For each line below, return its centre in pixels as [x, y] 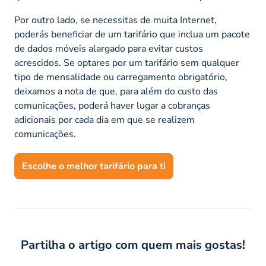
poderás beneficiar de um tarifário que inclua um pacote [132, 34]
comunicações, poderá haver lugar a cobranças [112, 105]
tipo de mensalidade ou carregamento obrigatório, [121, 77]
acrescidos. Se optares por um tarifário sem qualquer [127, 63]
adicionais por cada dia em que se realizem [104, 120]
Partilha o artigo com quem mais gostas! [133, 245]
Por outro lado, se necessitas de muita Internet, [115, 20]
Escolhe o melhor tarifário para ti [94, 166]
